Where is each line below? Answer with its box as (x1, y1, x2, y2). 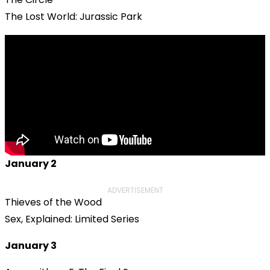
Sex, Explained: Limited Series (5, 212, 139, 226)
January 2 (5, 156, 57, 171)
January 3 (5, 238, 57, 253)
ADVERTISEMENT (107, 184, 163, 195)
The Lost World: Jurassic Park (5, 9, 142, 24)
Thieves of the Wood (5, 195, 102, 209)
